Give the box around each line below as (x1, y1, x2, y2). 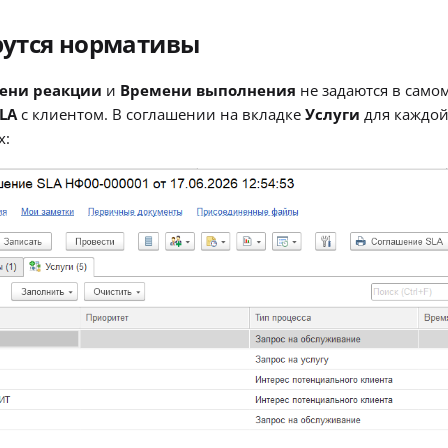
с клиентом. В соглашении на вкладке (17, 103, 305, 124)
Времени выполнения (120, 79, 296, 100)
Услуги (305, 103, 360, 124)
